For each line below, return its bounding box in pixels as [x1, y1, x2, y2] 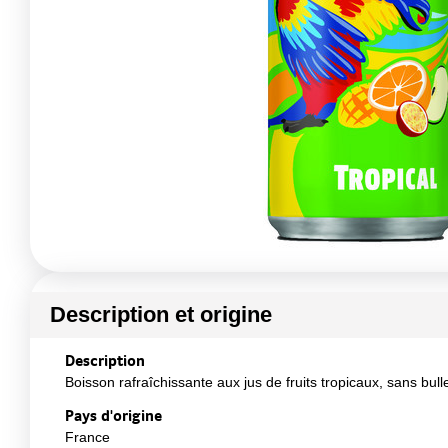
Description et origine [50, 302, 272, 327]
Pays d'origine [65, 405, 162, 425]
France [65, 429, 110, 445]
